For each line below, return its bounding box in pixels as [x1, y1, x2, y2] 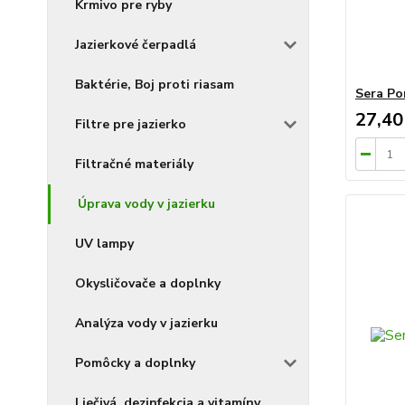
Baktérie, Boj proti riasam [75, 75, 234, 93]
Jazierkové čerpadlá [75, 35, 196, 53]
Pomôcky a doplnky [75, 353, 195, 372]
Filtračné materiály [75, 155, 193, 173]
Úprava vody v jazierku [78, 194, 215, 212]
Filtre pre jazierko [75, 115, 186, 133]
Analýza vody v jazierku [75, 314, 218, 332]
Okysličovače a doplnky [75, 274, 221, 292]
